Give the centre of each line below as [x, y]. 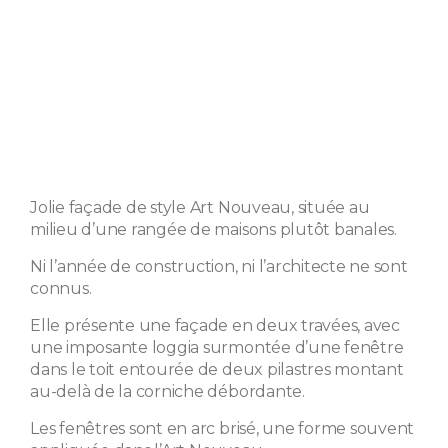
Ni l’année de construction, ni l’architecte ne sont [219, 266]
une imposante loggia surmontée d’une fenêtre [217, 347]
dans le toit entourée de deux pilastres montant [217, 369]
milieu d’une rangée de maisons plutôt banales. [213, 229]
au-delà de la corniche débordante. [167, 391]
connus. [61, 288]
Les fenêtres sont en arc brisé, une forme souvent [222, 428]
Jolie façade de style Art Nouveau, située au [200, 207]
